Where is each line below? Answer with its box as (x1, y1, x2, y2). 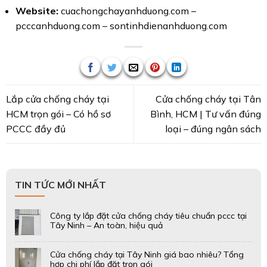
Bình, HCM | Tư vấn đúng (150, 108, 262, 120)
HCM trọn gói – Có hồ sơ (5, 108, 111, 120)
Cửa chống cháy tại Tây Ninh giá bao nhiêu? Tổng (49, 249, 244, 260)
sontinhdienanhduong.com (109, 19, 227, 32)
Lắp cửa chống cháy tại (5, 93, 109, 105)
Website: (15, 4, 58, 17)
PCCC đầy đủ (5, 123, 66, 135)
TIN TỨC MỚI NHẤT (14, 179, 106, 191)
